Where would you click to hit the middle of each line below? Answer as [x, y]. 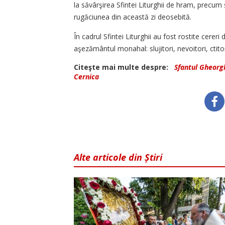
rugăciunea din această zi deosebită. [133, 17]
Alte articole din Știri [118, 157]
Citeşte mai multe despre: [123, 67]
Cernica [86, 77]
